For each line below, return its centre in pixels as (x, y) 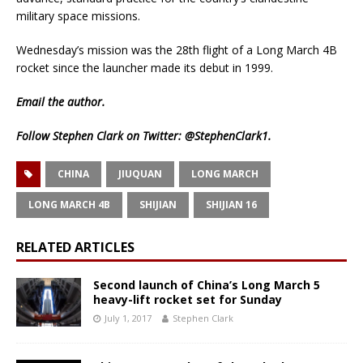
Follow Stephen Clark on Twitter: (100, 136)
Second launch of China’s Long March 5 (207, 285)
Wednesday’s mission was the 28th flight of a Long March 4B (177, 50)
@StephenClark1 (226, 136)
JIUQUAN (140, 174)
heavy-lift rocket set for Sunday (188, 300)
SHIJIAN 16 (231, 205)
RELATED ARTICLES (75, 248)
